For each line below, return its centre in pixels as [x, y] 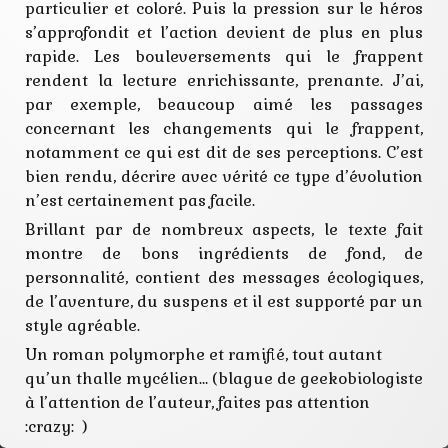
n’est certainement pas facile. [140, 201]
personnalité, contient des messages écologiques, [224, 278]
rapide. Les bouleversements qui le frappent [224, 57]
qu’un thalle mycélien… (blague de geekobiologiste [224, 379]
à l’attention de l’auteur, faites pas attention [199, 403]
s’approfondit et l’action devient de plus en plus [224, 33]
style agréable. [82, 326]
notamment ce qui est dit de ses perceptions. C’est [224, 153]
